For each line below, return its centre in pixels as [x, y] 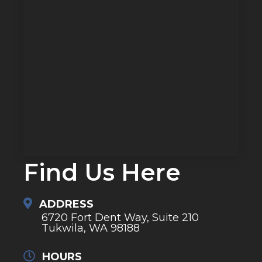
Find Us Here [102, 173]
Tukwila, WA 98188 [91, 228]
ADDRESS [66, 204]
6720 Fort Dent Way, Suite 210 [120, 218]
